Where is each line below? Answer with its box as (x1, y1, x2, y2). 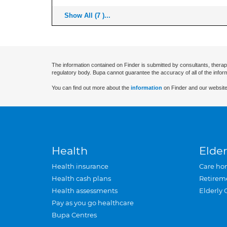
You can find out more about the (52, 85, 131, 91)
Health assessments (52, 186, 118, 195)
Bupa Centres (52, 211, 97, 219)
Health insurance (52, 162, 108, 170)
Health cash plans (52, 174, 111, 182)
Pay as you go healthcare (52, 199, 134, 207)
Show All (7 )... (64, 12, 110, 19)
